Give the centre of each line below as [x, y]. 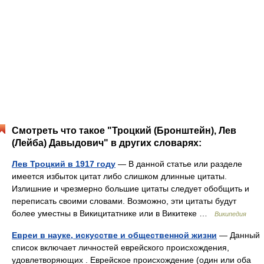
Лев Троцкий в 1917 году [64, 164]
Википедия [230, 214]
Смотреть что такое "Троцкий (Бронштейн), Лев [124, 131]
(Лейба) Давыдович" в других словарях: [107, 143]
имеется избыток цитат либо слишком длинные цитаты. [119, 176]
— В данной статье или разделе [179, 164]
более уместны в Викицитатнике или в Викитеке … [113, 213]
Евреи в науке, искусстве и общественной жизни [114, 235]
